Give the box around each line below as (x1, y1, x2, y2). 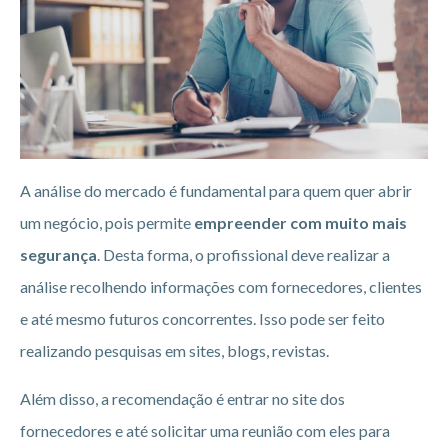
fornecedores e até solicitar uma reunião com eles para (20, 421, 390, 441)
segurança (20, 245, 97, 265)
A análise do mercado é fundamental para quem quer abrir (20, 181, 412, 201)
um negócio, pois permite (20, 213, 194, 233)
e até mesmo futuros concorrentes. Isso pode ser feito (20, 309, 385, 329)
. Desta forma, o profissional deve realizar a (97, 245, 390, 265)
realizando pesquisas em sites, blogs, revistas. (20, 341, 329, 361)
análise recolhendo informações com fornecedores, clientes (20, 277, 422, 297)
